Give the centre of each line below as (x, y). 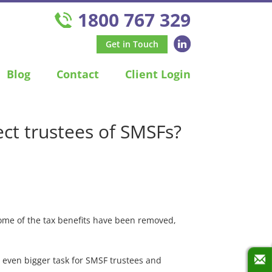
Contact (77, 74)
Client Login (158, 74)
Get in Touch (132, 44)
